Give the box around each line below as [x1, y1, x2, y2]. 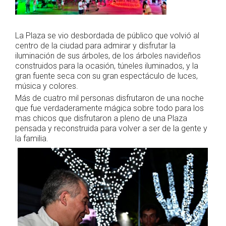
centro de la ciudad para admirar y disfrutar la [15, 41, 178, 51]
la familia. [15, 133, 50, 143]
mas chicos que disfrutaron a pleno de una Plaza [15, 113, 187, 123]
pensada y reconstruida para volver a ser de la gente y [15, 123, 207, 133]
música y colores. [15, 81, 78, 91]
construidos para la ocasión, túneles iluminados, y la [15, 61, 198, 71]
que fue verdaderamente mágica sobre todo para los [15, 103, 204, 113]
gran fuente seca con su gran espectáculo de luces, [15, 71, 198, 81]
